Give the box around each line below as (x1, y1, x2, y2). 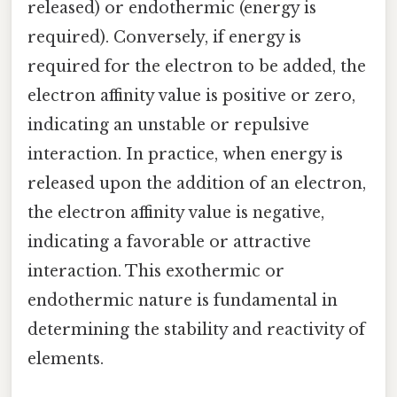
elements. (27, 349, 104, 370)
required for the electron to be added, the (27, 57, 366, 77)
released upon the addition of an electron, (27, 174, 366, 194)
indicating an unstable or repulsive (27, 115, 309, 136)
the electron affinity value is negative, (27, 203, 324, 223)
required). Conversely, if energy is (27, 27, 301, 48)
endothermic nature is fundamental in (27, 291, 338, 311)
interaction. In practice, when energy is (27, 144, 343, 165)
